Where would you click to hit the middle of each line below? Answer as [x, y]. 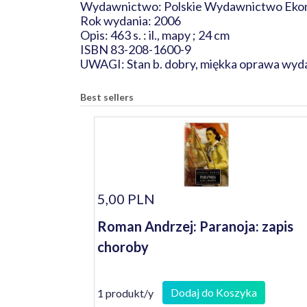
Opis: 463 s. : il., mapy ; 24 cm [155, 35]
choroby [123, 247]
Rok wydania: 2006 [131, 21]
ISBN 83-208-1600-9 [136, 49]
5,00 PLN [126, 199]
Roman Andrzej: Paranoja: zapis [195, 226]
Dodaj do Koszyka [214, 292]
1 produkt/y [125, 293]
